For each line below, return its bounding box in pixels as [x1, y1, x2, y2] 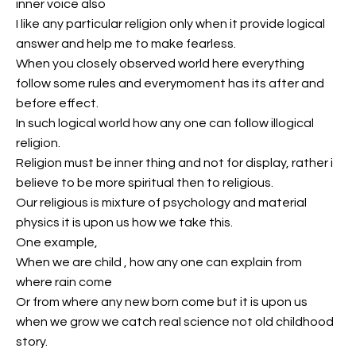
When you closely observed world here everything [16, 56, 304, 70]
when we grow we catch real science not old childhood [16, 315, 334, 328]
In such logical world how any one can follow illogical [16, 116, 314, 130]
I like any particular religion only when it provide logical [16, 17, 325, 30]
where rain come [16, 275, 112, 288]
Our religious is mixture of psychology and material [16, 195, 307, 209]
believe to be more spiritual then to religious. [16, 176, 273, 189]
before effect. [16, 96, 99, 110]
